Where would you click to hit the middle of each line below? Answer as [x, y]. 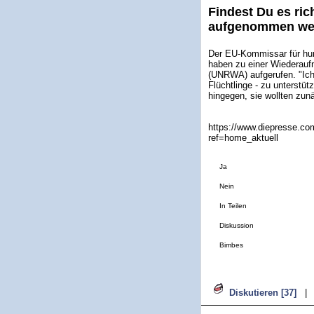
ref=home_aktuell [243, 138]
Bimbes [231, 245]
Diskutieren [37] [263, 293]
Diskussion [237, 225]
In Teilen [233, 206]
